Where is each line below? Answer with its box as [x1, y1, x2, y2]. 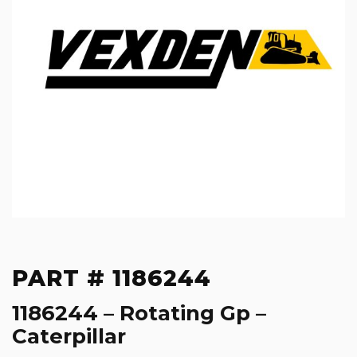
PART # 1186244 [12, 265, 211, 292]
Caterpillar [12, 324, 126, 350]
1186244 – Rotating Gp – [12, 300, 266, 327]
